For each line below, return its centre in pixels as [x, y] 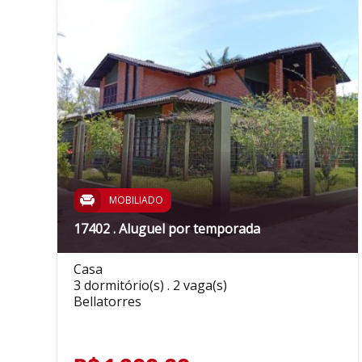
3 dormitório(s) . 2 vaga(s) [150, 285]
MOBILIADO [136, 200]
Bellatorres [107, 301]
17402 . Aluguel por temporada [166, 228]
